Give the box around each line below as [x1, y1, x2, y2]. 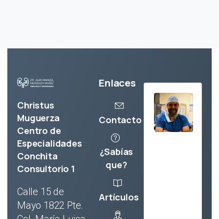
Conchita [17, 150, 58, 162]
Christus [17, 99, 54, 111]
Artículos [99, 191, 139, 203]
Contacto [99, 113, 142, 126]
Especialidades [17, 137, 82, 149]
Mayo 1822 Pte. [17, 199, 84, 211]
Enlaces [99, 76, 136, 90]
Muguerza [17, 111, 60, 124]
